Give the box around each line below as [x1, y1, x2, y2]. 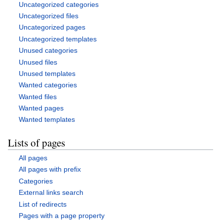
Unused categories [19, 46, 78, 55]
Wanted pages [19, 104, 64, 112]
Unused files [19, 58, 58, 66]
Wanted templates [19, 115, 75, 124]
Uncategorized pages [19, 23, 86, 32]
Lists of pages [8, 135, 65, 149]
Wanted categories [19, 81, 77, 89]
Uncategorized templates [19, 35, 97, 43]
